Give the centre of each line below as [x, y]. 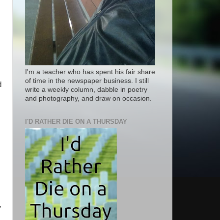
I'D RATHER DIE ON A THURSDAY [76, 121]
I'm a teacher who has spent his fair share [90, 72]
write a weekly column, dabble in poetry [86, 89]
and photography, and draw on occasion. [88, 98]
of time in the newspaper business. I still [87, 81]
